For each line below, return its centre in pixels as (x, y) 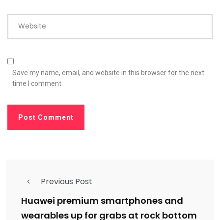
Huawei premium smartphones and (102, 201)
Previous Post (67, 181)
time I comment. (38, 83)
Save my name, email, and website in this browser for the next (108, 72)
